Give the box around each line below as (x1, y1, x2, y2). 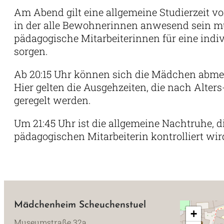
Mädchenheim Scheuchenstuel (14, 200, 146, 210)
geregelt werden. (14, 93, 93, 106)
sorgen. (14, 44, 48, 57)
